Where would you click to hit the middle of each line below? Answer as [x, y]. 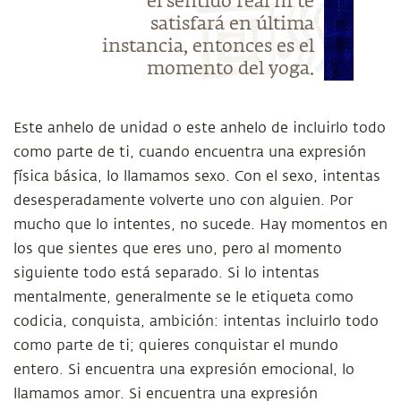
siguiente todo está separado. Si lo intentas [166, 273]
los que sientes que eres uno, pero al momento [178, 249]
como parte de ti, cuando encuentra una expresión [190, 152]
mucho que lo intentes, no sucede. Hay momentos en [200, 225]
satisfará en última [232, 24]
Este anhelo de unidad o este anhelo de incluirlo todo [200, 128]
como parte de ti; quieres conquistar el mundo [176, 346]
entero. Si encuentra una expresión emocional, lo [184, 370]
